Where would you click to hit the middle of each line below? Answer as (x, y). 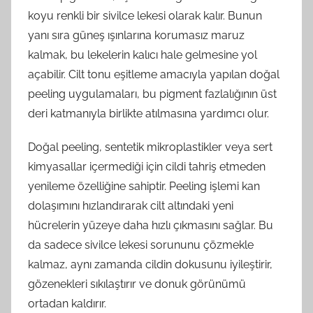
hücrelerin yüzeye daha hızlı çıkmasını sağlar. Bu (151, 225)
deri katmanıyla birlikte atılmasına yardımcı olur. (148, 114)
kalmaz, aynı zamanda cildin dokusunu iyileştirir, (150, 264)
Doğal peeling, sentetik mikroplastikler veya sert (150, 147)
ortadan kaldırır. (67, 304)
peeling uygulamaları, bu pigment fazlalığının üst (152, 94)
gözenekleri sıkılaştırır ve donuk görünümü (137, 284)
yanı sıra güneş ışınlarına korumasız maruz (136, 35)
